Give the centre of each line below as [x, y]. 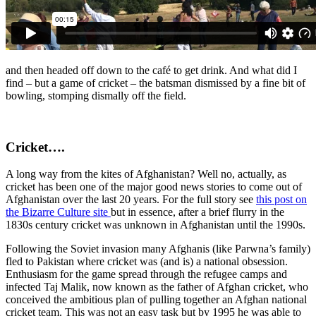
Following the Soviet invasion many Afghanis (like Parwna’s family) [158, 249]
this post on [281, 200]
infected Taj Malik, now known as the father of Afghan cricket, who [157, 287]
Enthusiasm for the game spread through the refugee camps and [146, 274]
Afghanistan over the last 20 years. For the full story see [131, 200]
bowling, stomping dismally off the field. [96, 95]
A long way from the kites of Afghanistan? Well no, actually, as [146, 174]
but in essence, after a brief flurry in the [197, 212]
